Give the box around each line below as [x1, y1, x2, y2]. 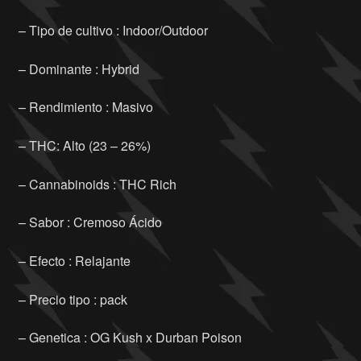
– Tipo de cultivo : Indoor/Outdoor [18, 21, 208, 40]
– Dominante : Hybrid [18, 59, 139, 78]
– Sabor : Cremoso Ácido [18, 213, 162, 232]
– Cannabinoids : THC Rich [18, 174, 176, 193]
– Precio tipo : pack [18, 289, 127, 309]
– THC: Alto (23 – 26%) [18, 136, 151, 156]
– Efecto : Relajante [18, 251, 131, 270]
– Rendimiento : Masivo [18, 98, 153, 117]
